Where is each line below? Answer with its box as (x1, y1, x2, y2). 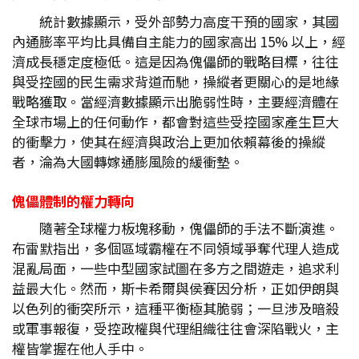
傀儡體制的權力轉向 (12, 191, 135, 211)
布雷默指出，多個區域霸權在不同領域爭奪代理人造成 (12, 238, 339, 258)
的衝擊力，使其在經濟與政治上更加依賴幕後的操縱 (12, 131, 325, 151)
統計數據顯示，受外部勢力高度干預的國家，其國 (39, 11, 339, 31)
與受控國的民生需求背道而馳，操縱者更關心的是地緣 (12, 71, 339, 91)
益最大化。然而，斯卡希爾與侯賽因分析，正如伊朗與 (12, 278, 339, 298)
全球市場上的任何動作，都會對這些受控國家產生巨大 (12, 111, 339, 131)
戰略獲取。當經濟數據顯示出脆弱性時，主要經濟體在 (12, 91, 339, 111)
